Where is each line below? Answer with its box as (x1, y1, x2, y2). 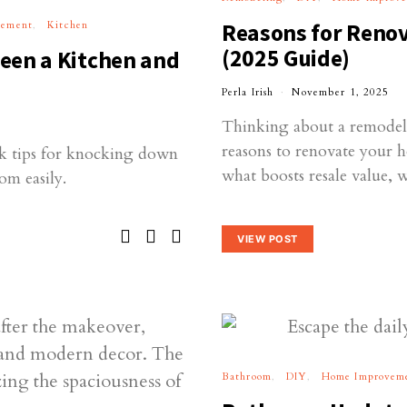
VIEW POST (237, 233, 298, 246)
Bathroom (222, 370, 272, 384)
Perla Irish (222, 84, 274, 99)
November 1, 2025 (292, 84, 390, 99)
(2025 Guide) (222, 43, 351, 73)
